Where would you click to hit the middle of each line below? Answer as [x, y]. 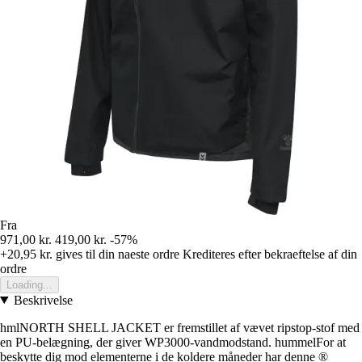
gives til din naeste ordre [116, 254]
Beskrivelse [43, 300]
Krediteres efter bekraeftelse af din [270, 254]
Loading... [29, 284]
